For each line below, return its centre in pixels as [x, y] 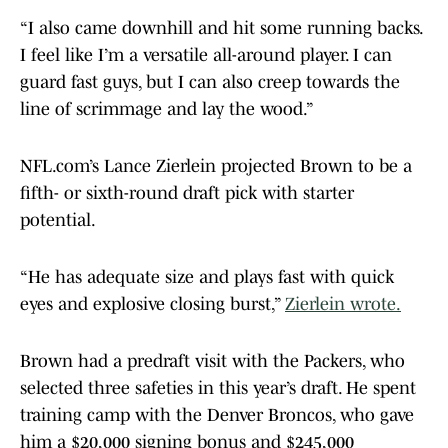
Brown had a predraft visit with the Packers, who [212, 361]
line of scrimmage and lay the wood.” [167, 109]
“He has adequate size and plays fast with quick [207, 277]
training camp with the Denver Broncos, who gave [217, 415]
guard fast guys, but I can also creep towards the [210, 82]
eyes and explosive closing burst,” [150, 304]
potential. [58, 220]
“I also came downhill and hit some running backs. [221, 28]
